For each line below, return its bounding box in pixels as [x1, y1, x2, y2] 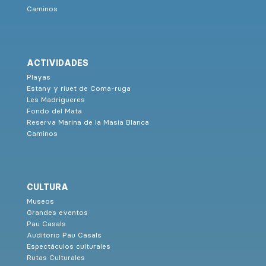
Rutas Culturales [26, 252, 85, 262]
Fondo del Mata [26, 106, 82, 115]
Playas [26, 72, 50, 81]
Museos [26, 196, 54, 205]
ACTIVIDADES [26, 57, 88, 68]
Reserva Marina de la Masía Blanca [26, 117, 149, 126]
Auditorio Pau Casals [26, 230, 102, 239]
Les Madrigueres [26, 94, 85, 104]
